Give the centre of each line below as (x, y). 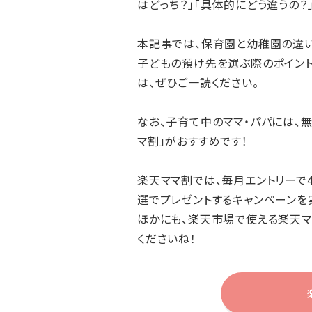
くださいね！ (167, 239)
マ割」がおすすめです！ (193, 141)
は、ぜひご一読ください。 (198, 83)
